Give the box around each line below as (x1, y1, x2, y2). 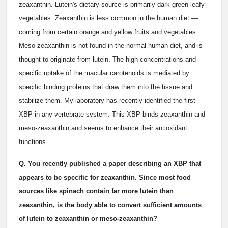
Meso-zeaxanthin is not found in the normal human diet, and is (19, 42, 203, 49)
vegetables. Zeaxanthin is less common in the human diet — (19, 14, 198, 22)
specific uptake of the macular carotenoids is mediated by (19, 69, 189, 77)
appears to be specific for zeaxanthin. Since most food (19, 174, 191, 181)
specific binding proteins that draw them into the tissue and (19, 83, 192, 91)
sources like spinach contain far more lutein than (19, 187, 174, 195)
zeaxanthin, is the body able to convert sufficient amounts (19, 201, 202, 209)
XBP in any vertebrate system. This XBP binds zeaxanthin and (19, 110, 205, 118)
